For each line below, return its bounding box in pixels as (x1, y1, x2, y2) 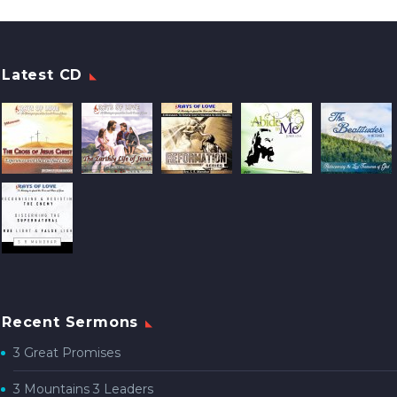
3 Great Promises (13, 345, 121, 362)
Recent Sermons (2, 314, 139, 331)
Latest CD (2, 66, 83, 84)
